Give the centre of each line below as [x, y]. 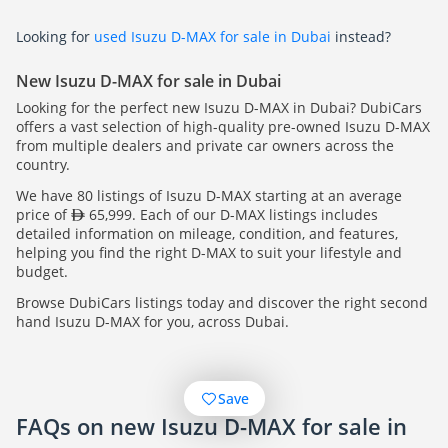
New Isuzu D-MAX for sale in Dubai [148, 81]
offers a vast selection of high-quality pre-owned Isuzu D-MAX [223, 127]
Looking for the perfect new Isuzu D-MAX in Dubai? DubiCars [219, 108]
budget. [42, 272]
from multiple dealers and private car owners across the [205, 146]
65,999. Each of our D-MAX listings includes [231, 215]
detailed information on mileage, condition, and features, [207, 234]
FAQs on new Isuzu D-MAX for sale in [211, 426]
